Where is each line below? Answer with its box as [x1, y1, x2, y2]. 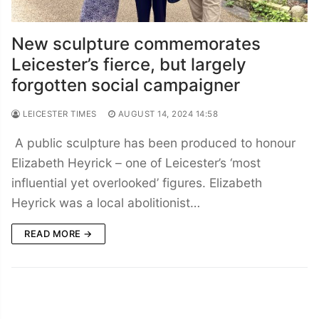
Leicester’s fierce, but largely [11, 53, 246, 75]
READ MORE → [24, 227, 93, 239]
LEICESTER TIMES [20, 108, 97, 119]
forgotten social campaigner [11, 74, 240, 95]
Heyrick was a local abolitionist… [11, 194, 200, 210]
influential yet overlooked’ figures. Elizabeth [11, 174, 262, 190]
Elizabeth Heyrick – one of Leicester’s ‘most [11, 155, 261, 170]
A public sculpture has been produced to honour [11, 135, 296, 150]
